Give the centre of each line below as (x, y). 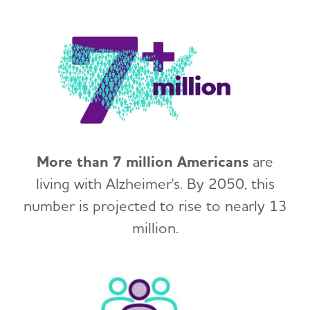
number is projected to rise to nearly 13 (155, 206)
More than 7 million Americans (143, 161)
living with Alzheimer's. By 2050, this (155, 183)
